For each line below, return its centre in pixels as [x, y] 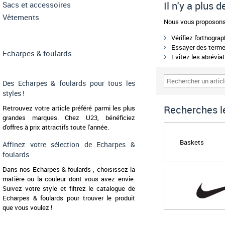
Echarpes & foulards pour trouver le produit [69, 198]
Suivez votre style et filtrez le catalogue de [69, 189]
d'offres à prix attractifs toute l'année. [56, 127]
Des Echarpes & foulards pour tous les [69, 83]
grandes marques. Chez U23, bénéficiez [69, 118]
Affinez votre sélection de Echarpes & [69, 145]
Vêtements [21, 17]
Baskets [192, 142]
